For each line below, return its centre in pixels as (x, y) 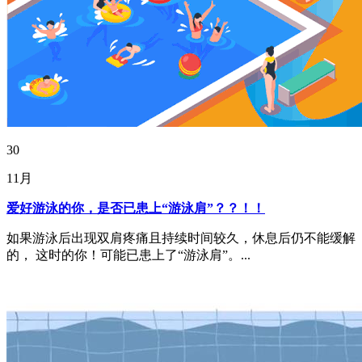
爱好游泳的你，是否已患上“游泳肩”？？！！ (136, 208)
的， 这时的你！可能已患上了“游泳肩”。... (128, 255)
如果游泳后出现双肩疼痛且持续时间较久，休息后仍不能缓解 (181, 238)
